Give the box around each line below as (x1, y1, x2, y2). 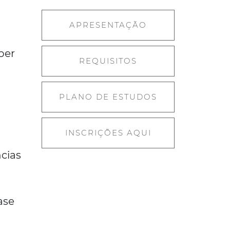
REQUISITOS (79, 56, 138, 66)
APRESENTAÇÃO (69, 20, 147, 30)
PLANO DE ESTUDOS (59, 92, 158, 102)
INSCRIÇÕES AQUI (65, 128, 151, 138)
